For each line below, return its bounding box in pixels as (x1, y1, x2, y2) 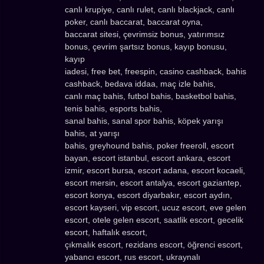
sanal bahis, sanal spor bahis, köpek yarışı (65, 115, 223, 126)
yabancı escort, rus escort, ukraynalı (65, 252, 200, 262)
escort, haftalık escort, (65, 227, 147, 237)
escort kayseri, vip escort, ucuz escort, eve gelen (65, 202, 246, 212)
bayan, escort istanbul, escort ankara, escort (65, 153, 230, 163)
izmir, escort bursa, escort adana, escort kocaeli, (65, 165, 245, 175)
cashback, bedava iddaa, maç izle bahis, (65, 78, 216, 88)
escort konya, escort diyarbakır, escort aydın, (65, 190, 232, 200)
